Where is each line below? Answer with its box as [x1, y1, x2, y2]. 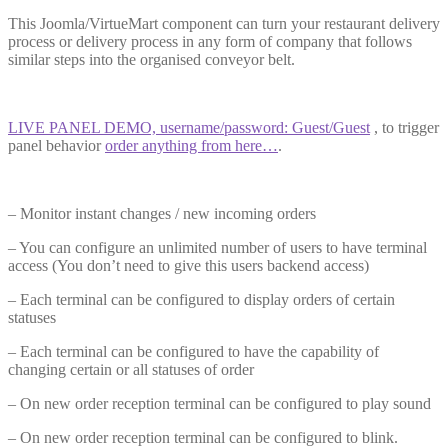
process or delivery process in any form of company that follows [8, 32, 412, 50]
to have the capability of [224, 342, 379, 360]
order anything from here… [105, 136, 278, 154]
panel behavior [8, 136, 105, 154]
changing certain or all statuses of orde [8, 360, 249, 378]
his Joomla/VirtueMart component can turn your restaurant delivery [18, 14, 440, 32]
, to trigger [370, 118, 439, 136]
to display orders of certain [224, 290, 395, 308]
